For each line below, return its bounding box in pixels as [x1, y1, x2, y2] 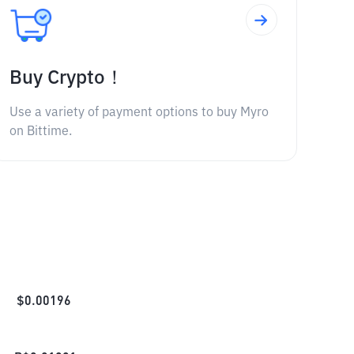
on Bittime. [9, 126, 72, 138]
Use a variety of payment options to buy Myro [9, 107, 269, 119]
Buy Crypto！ [9, 69, 124, 88]
